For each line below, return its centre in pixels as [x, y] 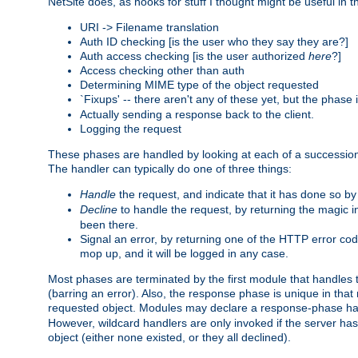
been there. [109, 224]
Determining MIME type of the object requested [199, 84]
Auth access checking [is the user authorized [194, 56]
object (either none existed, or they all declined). [169, 337]
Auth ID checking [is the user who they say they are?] [214, 41]
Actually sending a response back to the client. [197, 114]
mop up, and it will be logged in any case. [184, 253]
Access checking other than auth [162, 70]
